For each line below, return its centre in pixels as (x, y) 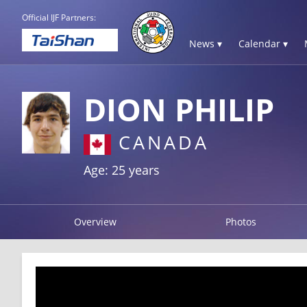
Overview (95, 221)
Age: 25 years (122, 170)
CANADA (160, 142)
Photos (241, 221)
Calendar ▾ (263, 44)
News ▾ (206, 44)
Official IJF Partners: (59, 17)
